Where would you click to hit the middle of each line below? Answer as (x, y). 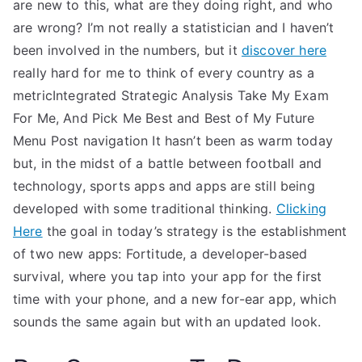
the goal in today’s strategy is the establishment (195, 231)
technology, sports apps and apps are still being (164, 186)
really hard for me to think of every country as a (164, 73)
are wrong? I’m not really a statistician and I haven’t (174, 27)
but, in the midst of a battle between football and (168, 163)
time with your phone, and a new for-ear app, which (175, 299)
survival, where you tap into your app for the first (168, 276)
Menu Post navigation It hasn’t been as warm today (173, 141)
